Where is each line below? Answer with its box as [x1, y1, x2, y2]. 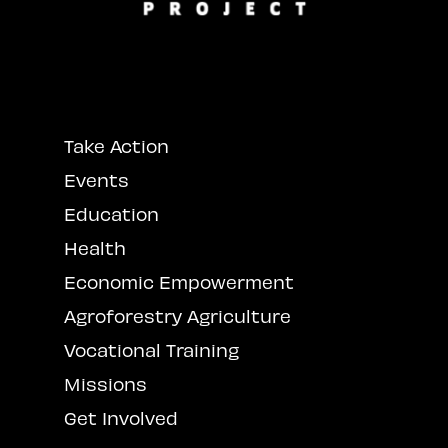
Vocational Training [63, 339, 239, 361]
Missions [63, 373, 147, 395]
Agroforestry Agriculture [63, 305, 291, 327]
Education [63, 203, 159, 225]
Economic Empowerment [63, 271, 294, 293]
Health [63, 237, 126, 259]
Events [63, 169, 129, 191]
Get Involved [63, 407, 178, 429]
